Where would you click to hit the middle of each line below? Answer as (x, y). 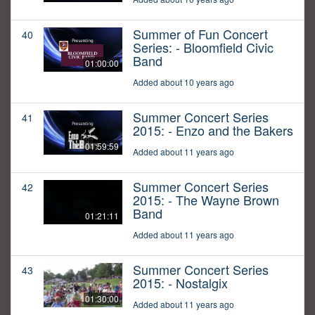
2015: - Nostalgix (180, 283)
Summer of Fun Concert (200, 34)
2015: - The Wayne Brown (206, 200)
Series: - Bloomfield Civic (203, 47)
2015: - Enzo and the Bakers (213, 130)
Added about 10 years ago (184, 82)
